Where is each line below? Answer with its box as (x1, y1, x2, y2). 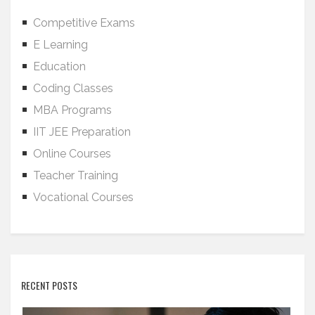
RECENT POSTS (21, 277, 77, 292)
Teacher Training (33, 168, 118, 182)
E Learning (33, 37, 88, 51)
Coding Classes (33, 81, 113, 95)
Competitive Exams (33, 15, 135, 30)
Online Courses (33, 146, 111, 160)
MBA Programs (33, 103, 112, 117)
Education (33, 59, 86, 73)
